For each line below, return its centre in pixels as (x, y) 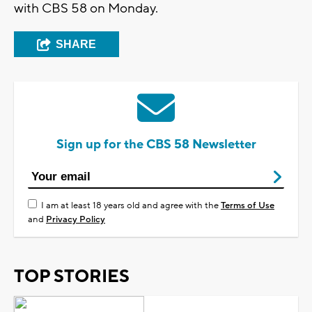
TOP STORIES (72, 276)
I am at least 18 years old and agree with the (131, 205)
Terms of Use (248, 205)
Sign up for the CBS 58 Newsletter (156, 144)
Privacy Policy (76, 219)
